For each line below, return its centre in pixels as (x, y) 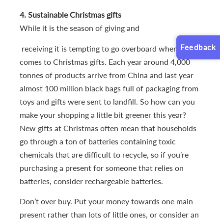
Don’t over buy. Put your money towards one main (106, 201)
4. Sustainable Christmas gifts (70, 15)
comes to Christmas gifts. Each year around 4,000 (105, 61)
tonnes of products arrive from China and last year (107, 75)
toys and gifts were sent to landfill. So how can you (107, 101)
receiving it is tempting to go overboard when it (102, 48)
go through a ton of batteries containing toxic (98, 141)
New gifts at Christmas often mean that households (108, 128)
